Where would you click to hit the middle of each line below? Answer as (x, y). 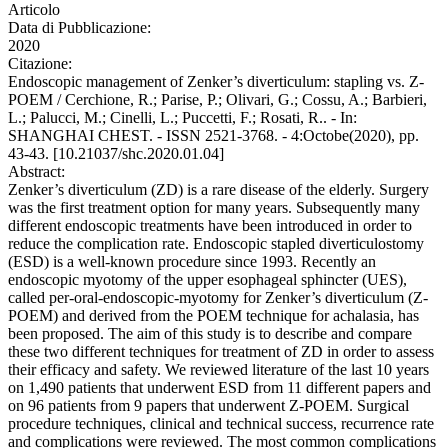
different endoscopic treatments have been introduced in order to (210, 226)
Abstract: (36, 172)
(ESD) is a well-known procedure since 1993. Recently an (192, 262)
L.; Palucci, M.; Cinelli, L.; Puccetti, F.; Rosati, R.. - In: (182, 118)
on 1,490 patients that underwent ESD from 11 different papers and (219, 388)
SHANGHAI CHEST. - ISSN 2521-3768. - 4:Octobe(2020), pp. (213, 136)
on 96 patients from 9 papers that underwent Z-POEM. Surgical (208, 406)
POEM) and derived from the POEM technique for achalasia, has (213, 316)
